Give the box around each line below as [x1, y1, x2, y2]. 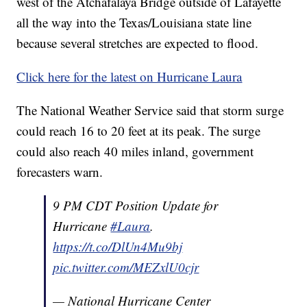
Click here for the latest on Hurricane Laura [16, 67, 243, 85]
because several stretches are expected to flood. [16, 34, 259, 51]
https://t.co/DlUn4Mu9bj [53, 237, 183, 255]
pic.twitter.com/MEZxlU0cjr [53, 258, 199, 275]
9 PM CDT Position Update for [53, 196, 219, 214]
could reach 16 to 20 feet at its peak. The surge [16, 121, 261, 139]
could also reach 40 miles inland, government [16, 142, 254, 160]
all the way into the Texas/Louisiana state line [16, 13, 252, 31]
